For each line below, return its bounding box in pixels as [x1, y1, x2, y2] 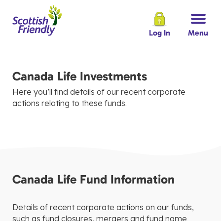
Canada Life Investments [12, 69, 147, 84]
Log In [149, 28, 170, 38]
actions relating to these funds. [12, 98, 127, 108]
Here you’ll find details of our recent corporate [12, 87, 185, 97]
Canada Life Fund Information [12, 172, 175, 187]
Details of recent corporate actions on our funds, [12, 202, 194, 212]
